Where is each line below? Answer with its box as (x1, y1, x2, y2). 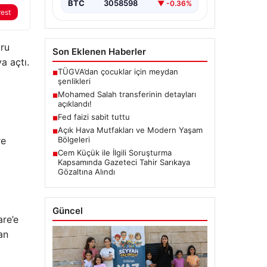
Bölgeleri (57, 135, 90, 145)
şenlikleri (57, 76, 91, 86)
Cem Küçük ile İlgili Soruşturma (57, 148, 172, 158)
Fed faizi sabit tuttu (57, 112, 130, 122)
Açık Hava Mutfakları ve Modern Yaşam (57, 125, 203, 135)
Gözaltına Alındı (57, 167, 115, 177)
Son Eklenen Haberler (52, 46, 146, 58)
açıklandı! (57, 99, 92, 109)
